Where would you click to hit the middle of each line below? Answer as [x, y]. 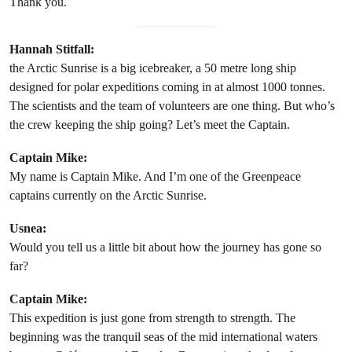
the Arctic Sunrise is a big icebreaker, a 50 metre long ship [153, 68]
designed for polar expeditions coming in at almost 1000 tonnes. [167, 87]
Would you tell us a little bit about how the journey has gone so [165, 247]
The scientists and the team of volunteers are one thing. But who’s [172, 106]
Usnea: [28, 229]
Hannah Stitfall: [52, 49]
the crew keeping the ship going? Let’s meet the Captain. [150, 125]
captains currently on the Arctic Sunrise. [108, 196]
